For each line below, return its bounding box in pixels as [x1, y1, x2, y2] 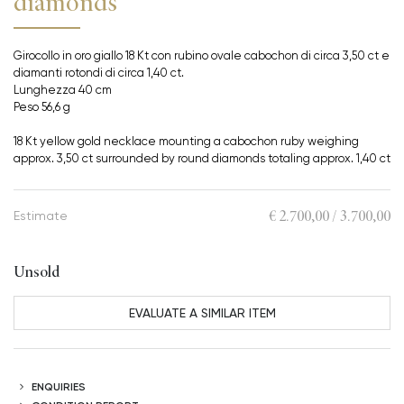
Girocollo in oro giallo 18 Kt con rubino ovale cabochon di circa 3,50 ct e [14, 49, 390, 62]
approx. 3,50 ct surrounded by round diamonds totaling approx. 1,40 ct [14, 151, 390, 165]
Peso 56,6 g [14, 100, 70, 114]
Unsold [14, 262, 60, 281]
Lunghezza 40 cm [14, 83, 112, 96]
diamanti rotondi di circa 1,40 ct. [14, 66, 187, 79]
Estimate [14, 208, 68, 223]
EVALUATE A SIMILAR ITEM [128, 304, 276, 320]
